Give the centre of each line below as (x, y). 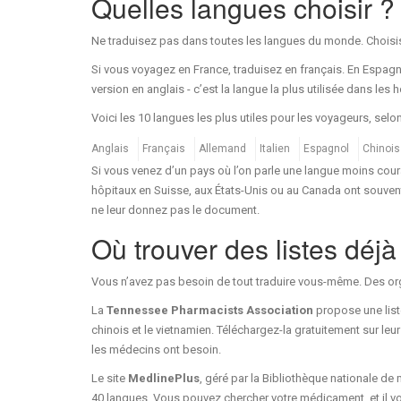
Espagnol (326, 148)
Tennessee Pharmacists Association (210, 310)
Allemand (222, 148)
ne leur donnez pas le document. (175, 209)
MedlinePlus (164, 378)
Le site (110, 378)
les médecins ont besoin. (156, 349)
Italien (275, 148)
